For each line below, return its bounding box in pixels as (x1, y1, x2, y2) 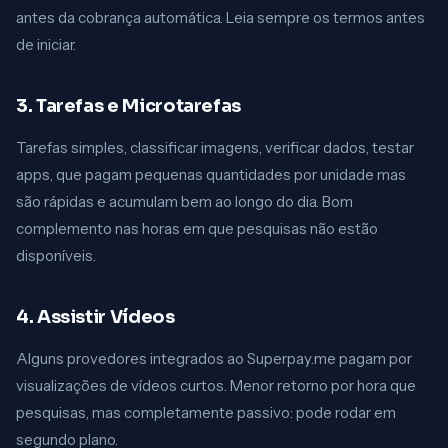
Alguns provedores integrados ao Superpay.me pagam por (16, 349, 412, 368)
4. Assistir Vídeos (16, 306, 175, 328)
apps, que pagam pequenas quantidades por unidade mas (16, 165, 406, 184)
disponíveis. (16, 246, 96, 265)
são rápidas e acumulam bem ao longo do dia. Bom (16, 192, 353, 211)
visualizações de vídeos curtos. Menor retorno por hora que (16, 376, 416, 395)
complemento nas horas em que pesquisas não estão (16, 219, 378, 238)
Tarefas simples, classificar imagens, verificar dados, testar (16, 138, 414, 157)
